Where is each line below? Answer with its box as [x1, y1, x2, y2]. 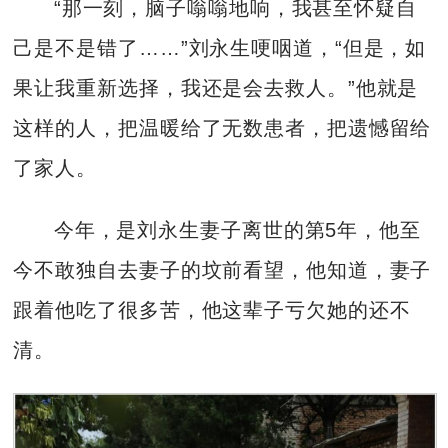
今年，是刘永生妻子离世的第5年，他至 [53, 219, 421, 242]
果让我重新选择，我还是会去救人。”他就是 [13, 76, 419, 99]
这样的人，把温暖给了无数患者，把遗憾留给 [13, 116, 432, 139]
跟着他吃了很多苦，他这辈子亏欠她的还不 [13, 299, 411, 322]
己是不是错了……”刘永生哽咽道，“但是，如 [13, 36, 427, 59]
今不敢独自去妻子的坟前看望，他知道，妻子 [13, 259, 432, 282]
